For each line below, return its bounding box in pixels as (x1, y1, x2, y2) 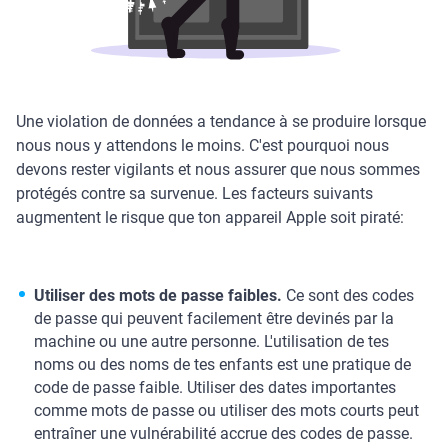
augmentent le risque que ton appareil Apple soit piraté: (16, 207, 404, 227)
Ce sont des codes (282, 285, 414, 305)
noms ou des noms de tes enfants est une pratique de (34, 354, 411, 374)
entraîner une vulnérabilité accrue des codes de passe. (34, 423, 413, 443)
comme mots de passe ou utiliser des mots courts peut (34, 400, 419, 420)
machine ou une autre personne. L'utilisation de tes (34, 331, 389, 351)
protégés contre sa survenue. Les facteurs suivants (16, 183, 373, 203)
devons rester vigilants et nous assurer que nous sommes (16, 159, 420, 179)
